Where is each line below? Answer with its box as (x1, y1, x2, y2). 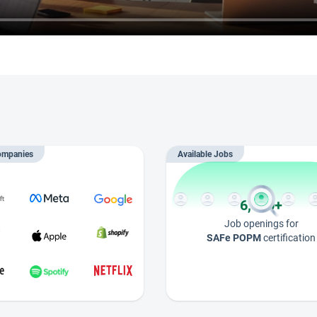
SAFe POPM (207, 232, 262, 244)
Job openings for (224, 218, 299, 230)
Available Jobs (178, 149, 234, 159)
